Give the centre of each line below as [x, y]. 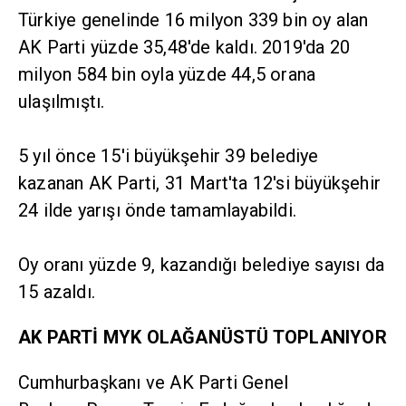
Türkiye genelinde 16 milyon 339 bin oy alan [193, 20]
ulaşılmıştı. [62, 102]
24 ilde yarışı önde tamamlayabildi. [157, 211]
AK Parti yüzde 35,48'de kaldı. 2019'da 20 [184, 48]
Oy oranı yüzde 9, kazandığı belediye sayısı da [202, 265]
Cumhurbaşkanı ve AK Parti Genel [154, 383]
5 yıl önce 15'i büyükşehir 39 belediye [169, 156]
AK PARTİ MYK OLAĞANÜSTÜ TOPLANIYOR [203, 338]
